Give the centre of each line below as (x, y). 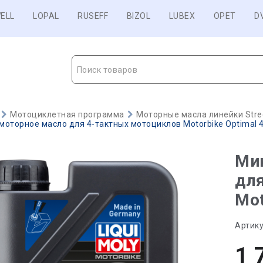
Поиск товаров (107, 70)
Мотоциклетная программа (67, 114)
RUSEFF (93, 16)
